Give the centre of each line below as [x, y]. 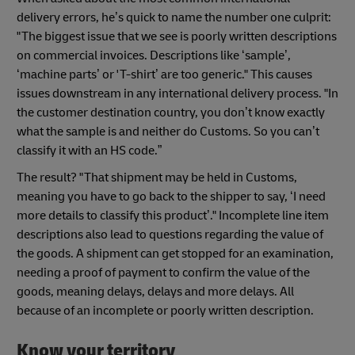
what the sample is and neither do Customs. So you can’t [168, 132]
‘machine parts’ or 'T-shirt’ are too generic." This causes [164, 75]
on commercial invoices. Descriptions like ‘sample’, [154, 56]
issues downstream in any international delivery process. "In [177, 94]
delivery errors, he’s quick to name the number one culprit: [174, 18]
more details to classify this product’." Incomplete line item [173, 216]
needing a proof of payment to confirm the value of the [163, 273]
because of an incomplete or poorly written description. [168, 311]
